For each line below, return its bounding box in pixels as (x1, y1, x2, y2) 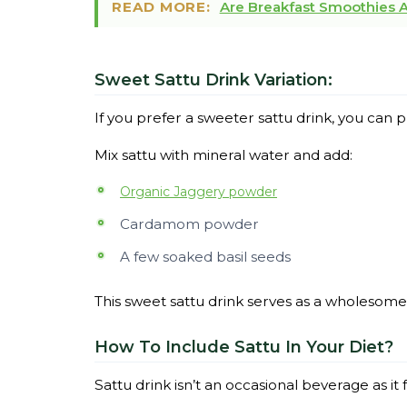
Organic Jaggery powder (120, 184, 277, 200)
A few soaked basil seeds (120, 248, 291, 265)
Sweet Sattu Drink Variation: (94, 70, 333, 90)
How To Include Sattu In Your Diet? (94, 337, 393, 357)
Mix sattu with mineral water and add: (94, 146, 352, 164)
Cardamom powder (120, 215, 259, 233)
